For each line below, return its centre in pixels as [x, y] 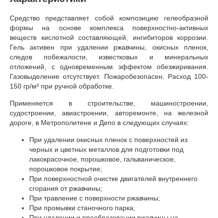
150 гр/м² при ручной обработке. [62, 86]
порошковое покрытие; [66, 169]
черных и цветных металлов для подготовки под [106, 149]
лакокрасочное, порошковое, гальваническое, [102, 159]
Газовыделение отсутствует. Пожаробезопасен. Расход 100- [109, 76]
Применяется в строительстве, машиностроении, [109, 103]
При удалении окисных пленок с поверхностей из [108, 139]
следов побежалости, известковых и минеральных [109, 57]
